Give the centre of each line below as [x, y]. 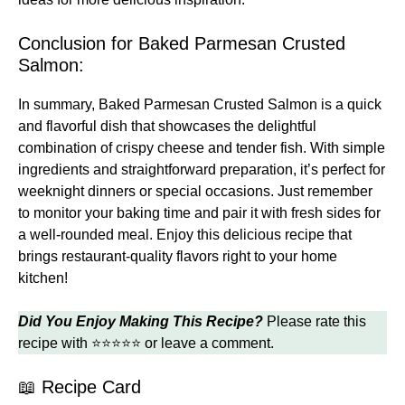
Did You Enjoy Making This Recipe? [141, 321]
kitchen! [43, 278]
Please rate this [315, 321]
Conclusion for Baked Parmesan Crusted [182, 43]
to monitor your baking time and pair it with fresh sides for [199, 212]
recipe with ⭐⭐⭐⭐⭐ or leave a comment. [146, 343]
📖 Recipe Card [80, 386]
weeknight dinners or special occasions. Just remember [195, 191]
